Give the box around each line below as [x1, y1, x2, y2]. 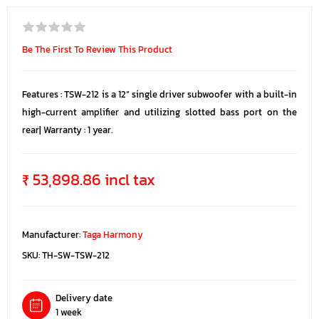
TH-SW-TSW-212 [42, 249, 110, 263]
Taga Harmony [83, 228, 143, 242]
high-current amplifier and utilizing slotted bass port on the [22, 105, 297, 120]
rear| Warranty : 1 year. [22, 123, 113, 137]
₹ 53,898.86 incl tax [22, 168, 155, 192]
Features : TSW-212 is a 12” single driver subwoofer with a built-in [22, 88, 297, 102]
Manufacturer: [22, 228, 80, 242]
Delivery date [56, 291, 113, 305]
